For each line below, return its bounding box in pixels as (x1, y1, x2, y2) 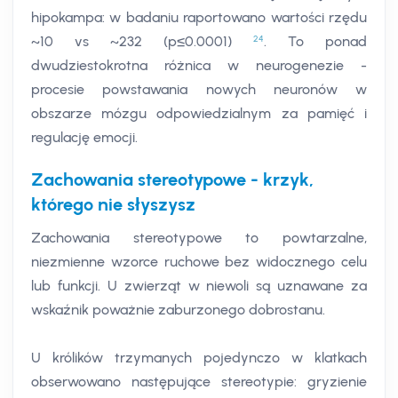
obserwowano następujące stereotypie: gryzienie (31, 373, 367, 391)
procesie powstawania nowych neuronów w (31, 81, 367, 99)
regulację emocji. (31, 129, 138, 147)
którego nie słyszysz (31, 194, 195, 216)
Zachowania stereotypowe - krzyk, (31, 169, 314, 191)
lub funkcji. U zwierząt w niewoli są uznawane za (31, 277, 367, 295)
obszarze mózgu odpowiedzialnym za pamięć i (31, 105, 367, 123)
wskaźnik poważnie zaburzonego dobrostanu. (31, 301, 325, 319)
